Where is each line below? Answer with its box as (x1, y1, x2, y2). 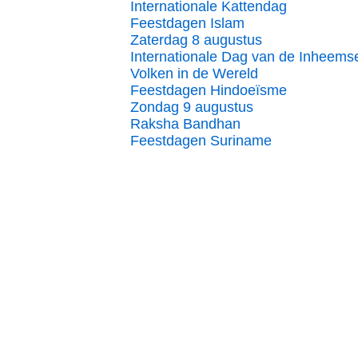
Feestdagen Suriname (130, 133, 272, 149)
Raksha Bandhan (130, 116, 241, 132)
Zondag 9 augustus (130, 99, 253, 115)
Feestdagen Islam (130, 15, 245, 31)
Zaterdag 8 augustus (130, 32, 262, 48)
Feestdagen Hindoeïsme (130, 82, 287, 98)
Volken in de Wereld (130, 66, 258, 82)
